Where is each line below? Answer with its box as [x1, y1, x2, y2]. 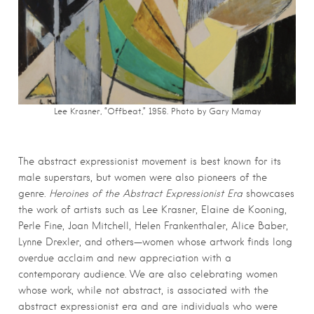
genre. [18, 188, 49, 200]
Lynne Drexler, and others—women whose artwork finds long [18, 236, 292, 248]
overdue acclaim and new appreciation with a [18, 252, 231, 264]
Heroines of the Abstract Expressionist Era [49, 188, 243, 200]
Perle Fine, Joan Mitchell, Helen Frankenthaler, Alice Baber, [18, 220, 288, 232]
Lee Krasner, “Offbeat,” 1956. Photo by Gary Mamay [53, 107, 261, 117]
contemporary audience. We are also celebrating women [18, 268, 278, 280]
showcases [243, 188, 294, 200]
